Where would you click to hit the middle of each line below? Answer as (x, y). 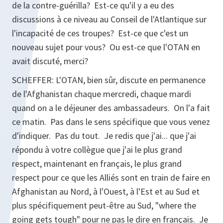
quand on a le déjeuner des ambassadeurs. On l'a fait (111, 108)
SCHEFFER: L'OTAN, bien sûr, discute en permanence (109, 80)
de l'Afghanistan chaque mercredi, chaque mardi (102, 94)
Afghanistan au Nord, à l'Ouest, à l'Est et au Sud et (106, 191)
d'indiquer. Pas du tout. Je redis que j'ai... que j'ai (104, 136)
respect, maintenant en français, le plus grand (97, 164)
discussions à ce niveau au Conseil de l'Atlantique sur (109, 19)
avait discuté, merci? (50, 61)
